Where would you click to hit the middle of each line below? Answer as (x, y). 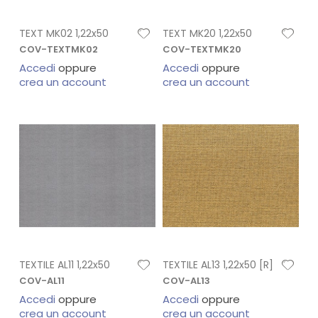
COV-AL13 (186, 280)
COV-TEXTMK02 (58, 50)
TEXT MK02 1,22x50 (64, 34)
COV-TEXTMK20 (202, 50)
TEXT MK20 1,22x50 (207, 34)
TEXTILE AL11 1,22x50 (64, 264)
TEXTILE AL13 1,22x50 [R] (218, 264)
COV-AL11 (42, 280)
